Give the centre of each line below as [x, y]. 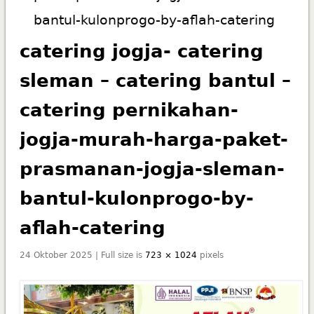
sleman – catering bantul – [155, 80]
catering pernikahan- [129, 110]
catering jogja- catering [141, 51]
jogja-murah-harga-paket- [153, 139]
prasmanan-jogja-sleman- [152, 169]
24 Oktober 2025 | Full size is [82, 255]
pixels [210, 255]
